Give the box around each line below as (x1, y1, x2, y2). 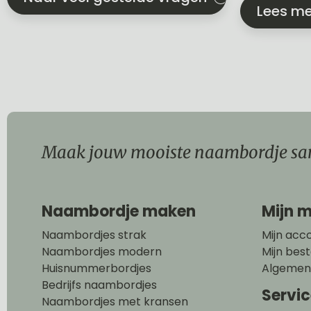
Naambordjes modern (42, 243, 162, 260)
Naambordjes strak (42, 226, 146, 243)
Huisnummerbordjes (42, 260, 151, 276)
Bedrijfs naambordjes (42, 276, 157, 293)
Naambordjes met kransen (42, 293, 188, 310)
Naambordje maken (42, 200, 196, 222)
